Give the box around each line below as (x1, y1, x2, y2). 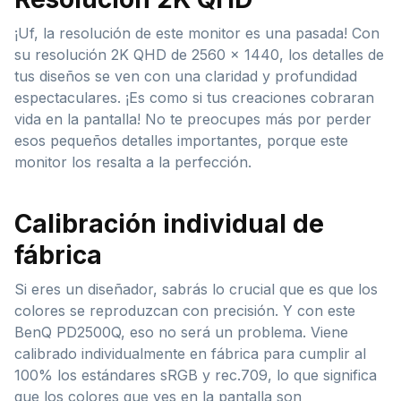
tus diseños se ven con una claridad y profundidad (14, 66, 357, 85)
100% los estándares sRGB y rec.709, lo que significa (14, 365, 377, 384)
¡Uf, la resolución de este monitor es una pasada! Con (14, 23, 380, 42)
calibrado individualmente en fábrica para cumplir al (14, 344, 366, 363)
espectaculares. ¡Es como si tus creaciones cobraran (14, 88, 374, 107)
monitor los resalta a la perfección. (14, 152, 252, 171)
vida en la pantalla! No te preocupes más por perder (14, 109, 371, 128)
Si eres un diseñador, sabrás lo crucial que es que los (14, 279, 378, 298)
